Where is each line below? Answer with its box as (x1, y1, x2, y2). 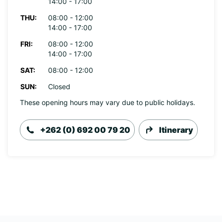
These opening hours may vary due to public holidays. (20, 98, 195, 107)
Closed (48, 82, 70, 91)
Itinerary (159, 125, 193, 135)
